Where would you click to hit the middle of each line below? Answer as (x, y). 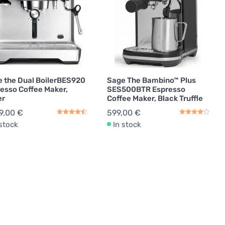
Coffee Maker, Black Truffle (155, 98)
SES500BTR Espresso (146, 89)
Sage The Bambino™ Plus (151, 80)
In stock (127, 124)
